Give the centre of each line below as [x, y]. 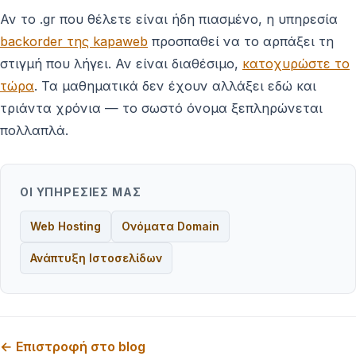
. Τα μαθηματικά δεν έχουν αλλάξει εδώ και [175, 85]
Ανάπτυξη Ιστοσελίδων [96, 257]
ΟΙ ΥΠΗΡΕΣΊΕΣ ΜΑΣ [81, 192]
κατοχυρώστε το [296, 63]
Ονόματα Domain [170, 226]
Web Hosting [66, 226]
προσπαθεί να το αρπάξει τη [241, 41]
